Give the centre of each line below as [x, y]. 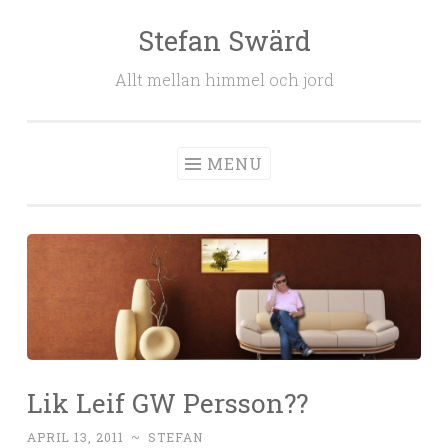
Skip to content [83, 40]
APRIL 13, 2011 [75, 437]
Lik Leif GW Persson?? [167, 403]
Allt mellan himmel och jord [224, 79]
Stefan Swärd [224, 40]
